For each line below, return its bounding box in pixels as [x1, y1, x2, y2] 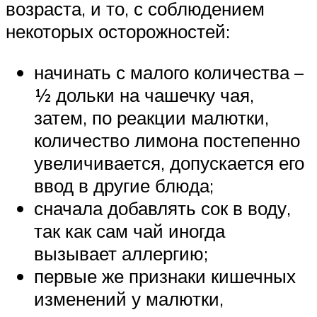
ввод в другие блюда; [34, 173, 214, 197]
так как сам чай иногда [34, 219, 225, 242]
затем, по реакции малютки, [34, 105, 269, 129]
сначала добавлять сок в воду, [34, 196, 291, 219]
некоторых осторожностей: [6, 20, 230, 43]
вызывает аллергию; [34, 241, 208, 265]
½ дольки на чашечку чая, [34, 83, 254, 106]
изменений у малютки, [34, 287, 224, 310]
